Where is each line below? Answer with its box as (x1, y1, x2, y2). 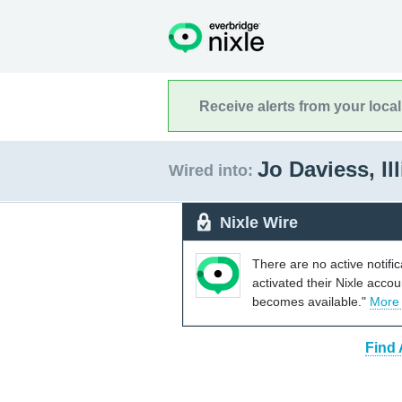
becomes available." (252, 293, 370, 309)
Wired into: (169, 162, 253, 179)
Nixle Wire (220, 213, 298, 232)
